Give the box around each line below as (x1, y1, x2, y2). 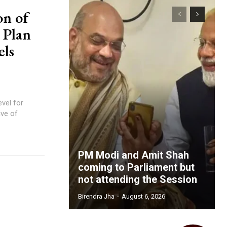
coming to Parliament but (78, 161, 195, 173)
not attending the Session (78, 173, 197, 185)
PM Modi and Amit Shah (78, 149, 189, 161)
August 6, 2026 (122, 193, 165, 200)
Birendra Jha (78, 193, 115, 200)
